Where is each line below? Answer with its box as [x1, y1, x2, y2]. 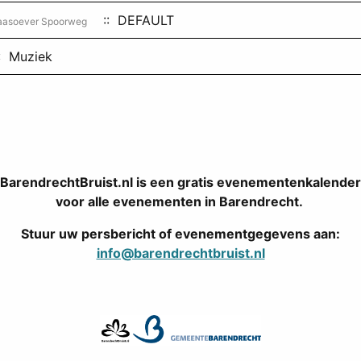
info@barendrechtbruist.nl [96, 245, 265, 261]
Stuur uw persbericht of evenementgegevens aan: [21, 226, 340, 242]
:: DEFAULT [95, 12, 174, 28]
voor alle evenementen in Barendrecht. [55, 193, 306, 210]
